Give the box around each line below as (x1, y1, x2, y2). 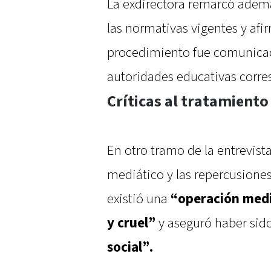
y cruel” (107, 214, 155, 233)
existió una (107, 190, 168, 209)
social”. (107, 238, 153, 257)
